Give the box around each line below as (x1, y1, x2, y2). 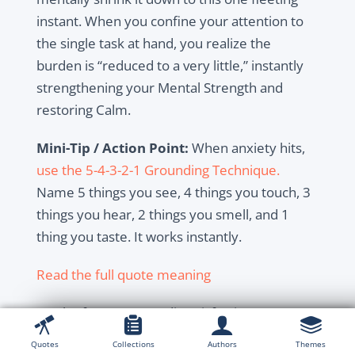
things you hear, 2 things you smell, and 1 (36, 205, 289, 224)
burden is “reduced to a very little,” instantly (36, 56, 303, 75)
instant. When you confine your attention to (36, 12, 303, 31)
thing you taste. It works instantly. (36, 227, 242, 246)
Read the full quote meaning (36, 265, 211, 284)
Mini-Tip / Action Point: (36, 139, 189, 158)
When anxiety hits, (188, 139, 305, 158)
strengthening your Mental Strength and (36, 78, 283, 97)
